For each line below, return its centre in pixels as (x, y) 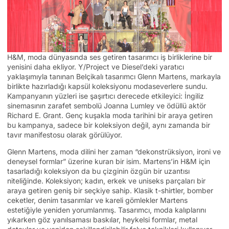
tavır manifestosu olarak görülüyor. (65, 134)
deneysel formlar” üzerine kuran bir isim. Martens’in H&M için (109, 161)
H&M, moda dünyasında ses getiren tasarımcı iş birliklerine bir (110, 57)
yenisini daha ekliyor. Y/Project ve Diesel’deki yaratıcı (96, 66)
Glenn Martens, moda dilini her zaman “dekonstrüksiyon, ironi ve (114, 151)
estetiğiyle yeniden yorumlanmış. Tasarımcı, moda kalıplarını (107, 210)
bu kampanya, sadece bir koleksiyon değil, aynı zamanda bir (109, 125)
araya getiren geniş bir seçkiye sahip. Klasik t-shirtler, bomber (110, 190)
